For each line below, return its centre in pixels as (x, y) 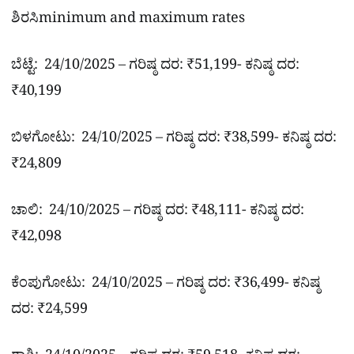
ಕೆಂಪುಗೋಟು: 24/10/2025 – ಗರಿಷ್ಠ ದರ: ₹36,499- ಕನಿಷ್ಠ (166, 286)
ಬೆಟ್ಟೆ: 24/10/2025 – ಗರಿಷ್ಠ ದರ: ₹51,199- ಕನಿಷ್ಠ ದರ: (155, 68)
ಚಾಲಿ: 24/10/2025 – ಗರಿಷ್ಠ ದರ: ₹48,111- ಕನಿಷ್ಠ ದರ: (158, 213)
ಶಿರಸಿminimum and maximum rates (128, 21)
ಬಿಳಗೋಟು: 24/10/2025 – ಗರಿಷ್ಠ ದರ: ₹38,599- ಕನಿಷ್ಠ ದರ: (174, 141)
